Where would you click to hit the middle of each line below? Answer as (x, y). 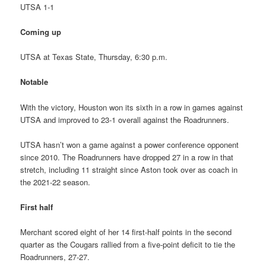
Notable (34, 82)
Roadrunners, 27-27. (55, 256)
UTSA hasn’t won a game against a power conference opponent (130, 144)
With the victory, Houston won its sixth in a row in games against (132, 107)
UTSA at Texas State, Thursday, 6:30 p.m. (94, 57)
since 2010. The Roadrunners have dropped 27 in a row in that (127, 157)
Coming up (41, 32)
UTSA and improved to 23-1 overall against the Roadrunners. (125, 119)
